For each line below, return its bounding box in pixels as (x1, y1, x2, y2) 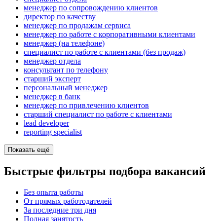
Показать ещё (8, 146, 49, 154)
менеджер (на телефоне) (24, 39, 105, 48)
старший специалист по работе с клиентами (24, 110, 172, 119)
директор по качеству (24, 12, 96, 21)
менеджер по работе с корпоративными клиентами (24, 30, 195, 39)
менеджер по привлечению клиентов (24, 101, 149, 110)
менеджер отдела (24, 57, 81, 66)
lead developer (24, 119, 69, 128)
